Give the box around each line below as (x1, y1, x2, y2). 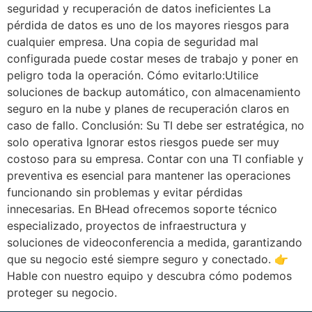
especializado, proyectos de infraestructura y (7, 219, 247, 233)
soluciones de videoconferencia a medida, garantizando (7, 235, 302, 250)
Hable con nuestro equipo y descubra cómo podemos (7, 269, 292, 283)
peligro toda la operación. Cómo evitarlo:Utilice (7, 68, 258, 83)
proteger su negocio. (7, 286, 117, 300)
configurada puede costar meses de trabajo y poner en (7, 52, 298, 66)
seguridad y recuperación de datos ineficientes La (7, 1, 271, 16)
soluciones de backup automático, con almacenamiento (7, 85, 301, 100)
